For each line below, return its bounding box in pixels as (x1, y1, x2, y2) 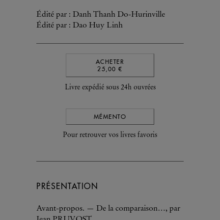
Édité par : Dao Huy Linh (36, 22, 123, 29)
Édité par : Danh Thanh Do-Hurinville (36, 11, 165, 19)
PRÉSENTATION (36, 181, 98, 191)
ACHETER (95, 58, 125, 65)
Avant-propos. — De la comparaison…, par (36, 205, 180, 213)
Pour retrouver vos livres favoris (63, 132, 157, 139)
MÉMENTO (93, 113, 127, 120)
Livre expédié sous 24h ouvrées (64, 84, 156, 91)
